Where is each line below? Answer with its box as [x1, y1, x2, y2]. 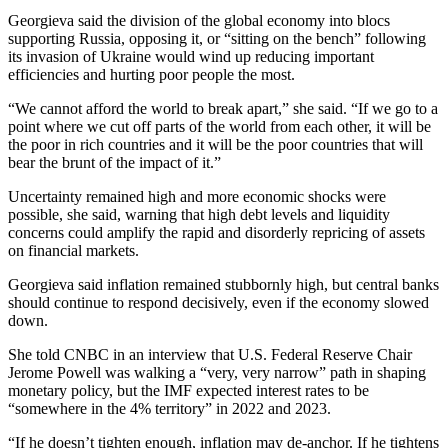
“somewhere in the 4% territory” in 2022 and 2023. [8, 400, 331, 418]
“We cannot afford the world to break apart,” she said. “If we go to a [8, 100, 438, 118]
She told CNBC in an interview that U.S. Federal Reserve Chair [8, 346, 412, 364]
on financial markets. [8, 242, 139, 260]
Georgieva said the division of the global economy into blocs [8, 12, 390, 30]
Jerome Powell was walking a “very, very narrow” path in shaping [8, 364, 426, 382]
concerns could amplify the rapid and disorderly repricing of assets [8, 224, 425, 242]
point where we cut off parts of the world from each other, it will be [8, 118, 431, 136]
